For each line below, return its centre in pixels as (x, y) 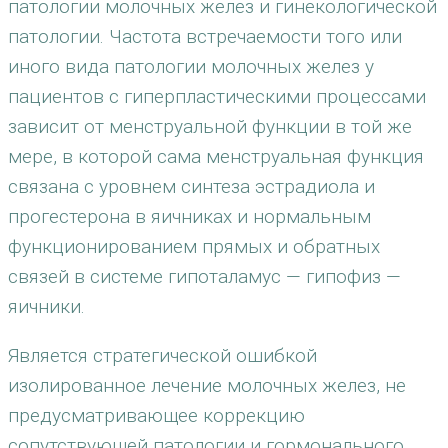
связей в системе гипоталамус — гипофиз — (204, 276)
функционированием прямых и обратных (194, 246)
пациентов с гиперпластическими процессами (217, 96)
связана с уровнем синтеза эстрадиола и (191, 186)
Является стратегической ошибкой (162, 355)
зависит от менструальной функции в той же (210, 126)
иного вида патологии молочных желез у (191, 66)
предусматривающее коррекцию (156, 415)
